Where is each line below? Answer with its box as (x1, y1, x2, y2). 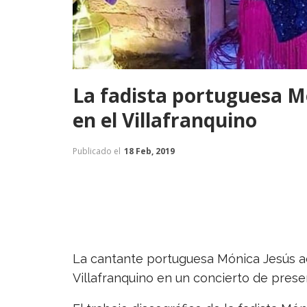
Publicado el (73, 145, 123, 157)
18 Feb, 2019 (124, 145, 175, 157)
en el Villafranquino (73, 106, 257, 133)
